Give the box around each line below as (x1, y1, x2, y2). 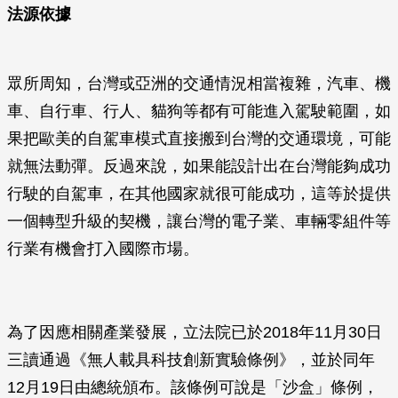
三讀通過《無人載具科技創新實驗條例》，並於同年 (7, 351, 375, 369)
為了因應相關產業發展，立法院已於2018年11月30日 (7, 323, 382, 341)
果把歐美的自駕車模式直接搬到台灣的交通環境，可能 (7, 130, 391, 147)
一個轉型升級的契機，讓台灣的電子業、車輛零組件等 (7, 212, 391, 230)
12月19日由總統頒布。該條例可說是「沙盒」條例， (7, 378, 378, 396)
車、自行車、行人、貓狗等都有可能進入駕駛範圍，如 (7, 102, 391, 120)
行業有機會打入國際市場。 (7, 240, 199, 258)
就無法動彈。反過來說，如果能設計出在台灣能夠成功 (7, 157, 391, 175)
